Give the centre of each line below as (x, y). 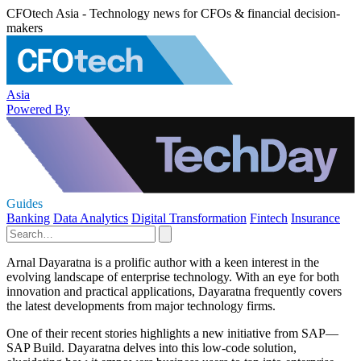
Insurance (315, 218)
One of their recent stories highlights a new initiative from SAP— (172, 333)
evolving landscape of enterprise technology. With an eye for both (173, 277)
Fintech (269, 218)
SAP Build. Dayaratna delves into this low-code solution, (151, 348)
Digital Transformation (189, 218)
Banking (28, 218)
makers (25, 28)
